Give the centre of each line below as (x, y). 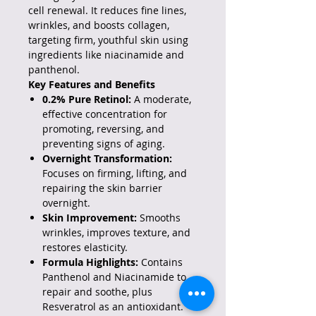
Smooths (159, 218)
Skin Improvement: (90, 218)
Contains (160, 262)
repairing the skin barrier (102, 188)
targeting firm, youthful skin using (108, 40)
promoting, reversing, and (103, 129)
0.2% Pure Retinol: (87, 99)
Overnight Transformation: (107, 159)
